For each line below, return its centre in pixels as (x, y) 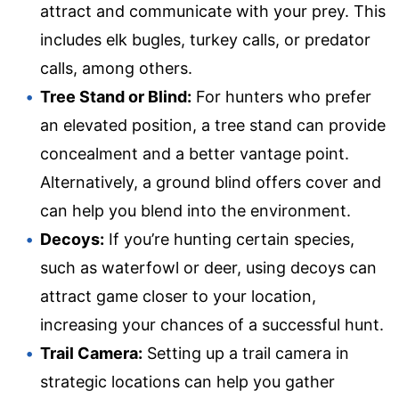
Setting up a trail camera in (246, 353)
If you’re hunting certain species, (229, 239)
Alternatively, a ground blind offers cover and (211, 182)
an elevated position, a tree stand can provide (213, 125)
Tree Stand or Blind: (116, 96)
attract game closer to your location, (178, 296)
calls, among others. (116, 68)
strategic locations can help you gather (187, 381)
